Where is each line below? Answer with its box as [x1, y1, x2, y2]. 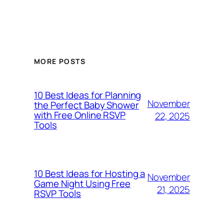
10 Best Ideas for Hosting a [34, 167, 145, 180]
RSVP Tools [34, 187, 81, 200]
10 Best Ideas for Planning [34, 88, 141, 102]
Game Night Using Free [34, 177, 130, 190]
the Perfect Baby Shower [34, 98, 139, 112]
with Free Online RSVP [34, 108, 125, 122]
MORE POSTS [34, 56, 85, 66]
